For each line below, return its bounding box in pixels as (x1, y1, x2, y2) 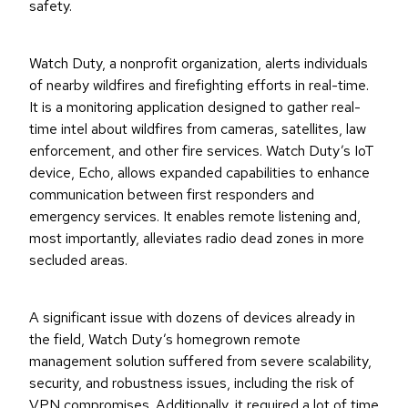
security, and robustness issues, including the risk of (29, 373, 354, 393)
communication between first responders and (29, 185, 314, 205)
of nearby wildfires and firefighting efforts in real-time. (29, 76, 369, 96)
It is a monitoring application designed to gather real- (29, 97, 361, 117)
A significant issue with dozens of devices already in (29, 308, 355, 328)
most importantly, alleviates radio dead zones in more (29, 229, 364, 249)
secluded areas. (29, 250, 127, 270)
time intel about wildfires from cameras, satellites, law (29, 119, 366, 139)
